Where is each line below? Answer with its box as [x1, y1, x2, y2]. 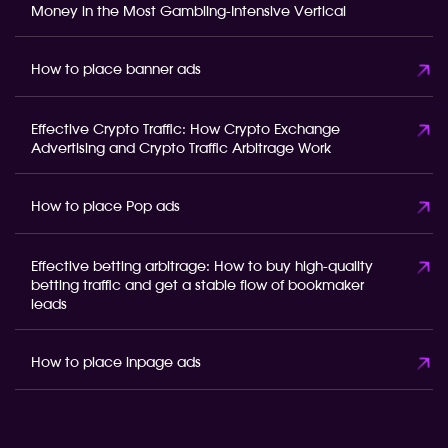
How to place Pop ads [31, 200, 180, 214]
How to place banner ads [31, 63, 201, 77]
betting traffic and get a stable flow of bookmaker [31, 279, 364, 293]
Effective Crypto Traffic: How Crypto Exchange [31, 123, 340, 137]
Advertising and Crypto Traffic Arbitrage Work [31, 142, 331, 156]
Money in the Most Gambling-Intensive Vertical [31, 5, 346, 19]
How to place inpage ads [31, 356, 201, 370]
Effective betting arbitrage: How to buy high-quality [31, 260, 373, 274]
